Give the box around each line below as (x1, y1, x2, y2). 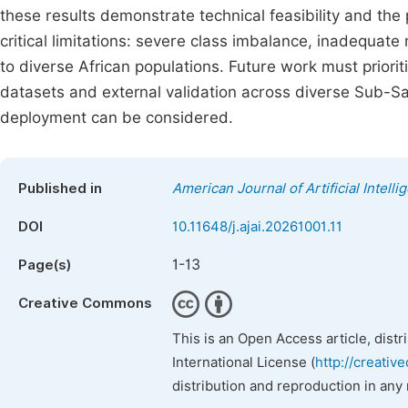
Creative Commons (18, 295, 152, 311)
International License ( (172, 354, 315, 371)
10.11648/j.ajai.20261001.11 (172, 219, 342, 235)
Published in (18, 180, 102, 197)
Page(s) (18, 257, 71, 273)
